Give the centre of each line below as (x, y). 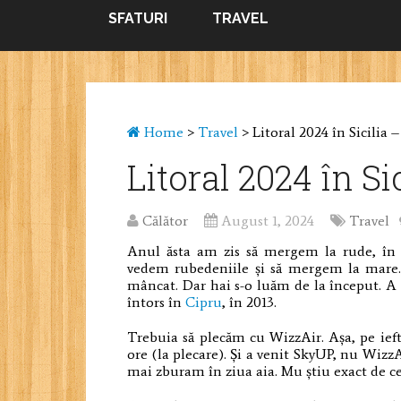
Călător (166, 221)
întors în (157, 303)
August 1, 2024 (268, 221)
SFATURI (138, 19)
